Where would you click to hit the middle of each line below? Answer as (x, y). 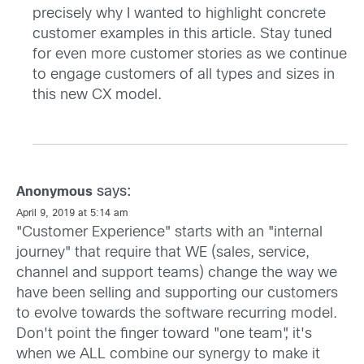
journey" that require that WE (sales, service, (163, 253)
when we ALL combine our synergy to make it (168, 355)
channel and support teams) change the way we (177, 274)
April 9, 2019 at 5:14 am (72, 214)
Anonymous (54, 193)
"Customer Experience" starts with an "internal (169, 233)
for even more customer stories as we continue (190, 55)
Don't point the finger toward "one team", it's (164, 335)
